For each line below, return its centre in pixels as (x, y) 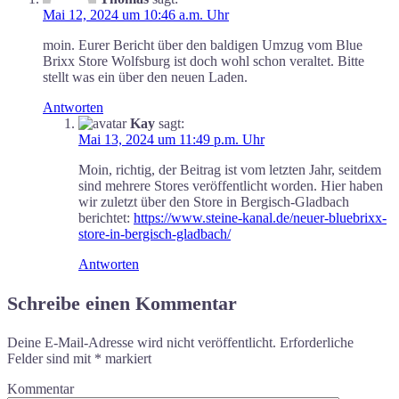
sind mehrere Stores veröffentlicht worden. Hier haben (231, 185)
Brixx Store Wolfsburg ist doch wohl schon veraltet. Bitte (204, 61)
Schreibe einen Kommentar (122, 303)
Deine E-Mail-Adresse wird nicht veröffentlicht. (142, 342)
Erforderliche (315, 342)
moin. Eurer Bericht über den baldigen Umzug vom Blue (203, 45)
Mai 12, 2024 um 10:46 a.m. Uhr (136, 14)
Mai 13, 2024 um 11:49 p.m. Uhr (171, 139)
